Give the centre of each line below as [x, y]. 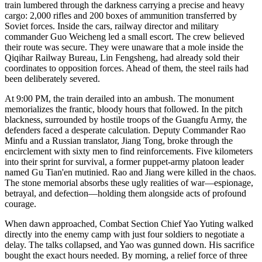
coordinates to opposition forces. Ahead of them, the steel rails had [127, 68]
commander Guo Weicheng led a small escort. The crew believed [125, 37]
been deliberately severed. [52, 79]
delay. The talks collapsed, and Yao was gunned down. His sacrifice [130, 245]
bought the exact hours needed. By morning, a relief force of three [126, 256]
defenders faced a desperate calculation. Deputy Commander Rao [125, 130]
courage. [20, 204]
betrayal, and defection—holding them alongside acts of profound [125, 194]
